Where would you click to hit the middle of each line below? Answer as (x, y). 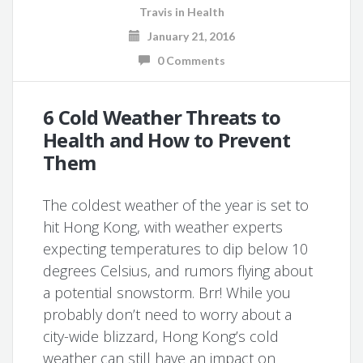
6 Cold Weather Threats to (162, 117)
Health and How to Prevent (167, 140)
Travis (156, 12)
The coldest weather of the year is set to (176, 205)
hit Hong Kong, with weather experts (163, 227)
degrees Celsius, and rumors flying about (178, 271)
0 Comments (187, 60)
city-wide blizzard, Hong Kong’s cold (161, 336)
